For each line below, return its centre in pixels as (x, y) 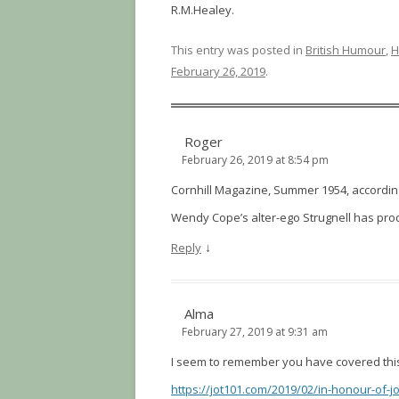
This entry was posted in (238, 50)
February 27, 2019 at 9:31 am (255, 332)
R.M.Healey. (203, 10)
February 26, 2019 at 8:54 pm (255, 160)
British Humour (346, 50)
